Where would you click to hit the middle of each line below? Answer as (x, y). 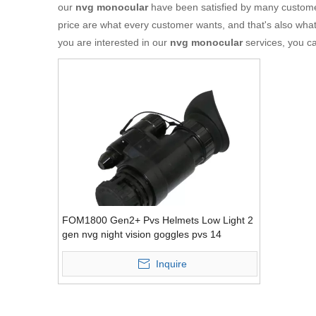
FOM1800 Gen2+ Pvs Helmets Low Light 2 (158, 220)
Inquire (172, 264)
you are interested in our (114, 42)
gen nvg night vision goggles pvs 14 (142, 235)
